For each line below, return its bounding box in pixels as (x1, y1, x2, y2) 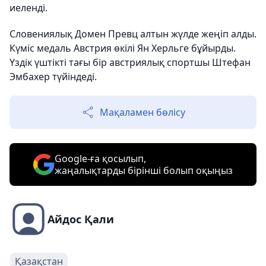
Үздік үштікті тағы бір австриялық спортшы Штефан (9, 56, 251, 69)
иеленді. (9, 1, 47, 15)
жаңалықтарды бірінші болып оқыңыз (55, 164, 233, 178)
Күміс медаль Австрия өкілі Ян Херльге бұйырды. (9, 42, 236, 55)
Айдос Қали (47, 212, 114, 227)
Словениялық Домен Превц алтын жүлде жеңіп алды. (9, 27, 256, 41)
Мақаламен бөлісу (100, 106, 185, 119)
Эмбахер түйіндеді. (9, 70, 97, 84)
